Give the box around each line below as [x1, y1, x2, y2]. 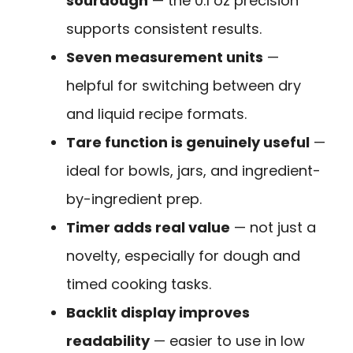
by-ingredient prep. [66, 189, 202, 210]
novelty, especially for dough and [66, 246, 300, 266]
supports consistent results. [66, 19, 262, 39]
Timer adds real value [66, 217, 230, 238]
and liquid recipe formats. [66, 104, 247, 124]
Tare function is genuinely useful [66, 132, 310, 153]
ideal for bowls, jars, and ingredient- [66, 161, 321, 181]
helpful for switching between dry [66, 76, 301, 96]
